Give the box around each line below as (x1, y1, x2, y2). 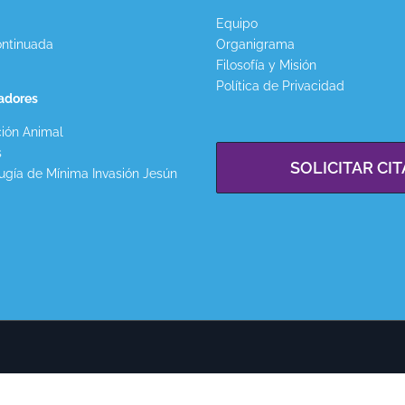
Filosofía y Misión (216, 58, 316, 72)
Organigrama (216, 37, 295, 52)
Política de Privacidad (216, 79, 344, 93)
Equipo (216, 16, 258, 31)
